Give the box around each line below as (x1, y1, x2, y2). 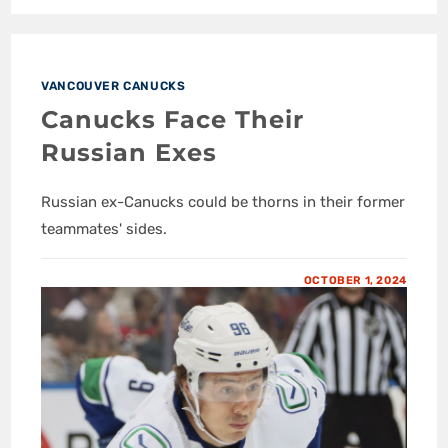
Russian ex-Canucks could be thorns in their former (41, 192, 406, 211)
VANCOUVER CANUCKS (41, 78, 186, 93)
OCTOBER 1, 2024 (303, 273, 407, 287)
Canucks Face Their (41, 104, 305, 134)
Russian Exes (41, 137, 218, 167)
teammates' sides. (41, 219, 168, 238)
